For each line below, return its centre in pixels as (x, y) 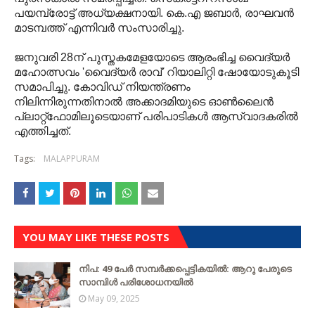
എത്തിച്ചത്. (45, 131)
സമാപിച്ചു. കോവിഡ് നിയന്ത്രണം (102, 87)
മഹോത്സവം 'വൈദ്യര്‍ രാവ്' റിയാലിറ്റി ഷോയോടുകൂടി (156, 72)
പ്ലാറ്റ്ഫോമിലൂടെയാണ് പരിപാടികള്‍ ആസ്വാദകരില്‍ (156, 116)
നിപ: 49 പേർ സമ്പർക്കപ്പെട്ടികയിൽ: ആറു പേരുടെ (185, 269)
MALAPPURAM (72, 159)
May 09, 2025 (114, 298)
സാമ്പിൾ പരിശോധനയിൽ (136, 282)
